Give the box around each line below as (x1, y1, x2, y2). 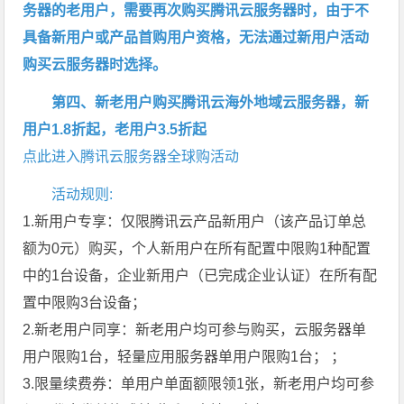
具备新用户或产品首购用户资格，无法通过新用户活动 (23, 29, 370, 45)
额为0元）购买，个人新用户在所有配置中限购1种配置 (23, 240, 372, 256)
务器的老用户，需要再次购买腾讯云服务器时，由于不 (23, 2, 370, 18)
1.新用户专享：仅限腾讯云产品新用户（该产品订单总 (23, 213, 367, 229)
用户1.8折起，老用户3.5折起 (23, 121, 207, 137)
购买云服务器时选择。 (23, 56, 168, 72)
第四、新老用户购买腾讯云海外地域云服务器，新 (51, 94, 370, 110)
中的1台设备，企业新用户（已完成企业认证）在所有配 (23, 267, 378, 283)
